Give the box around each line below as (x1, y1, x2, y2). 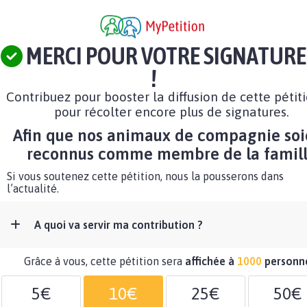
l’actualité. (7, 182, 59, 195)
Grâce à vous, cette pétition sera (24, 255, 185, 268)
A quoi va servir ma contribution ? (34, 219, 203, 232)
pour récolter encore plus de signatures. (53, 104, 289, 120)
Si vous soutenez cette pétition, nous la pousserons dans (7, 170, 284, 183)
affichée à (185, 255, 237, 268)
